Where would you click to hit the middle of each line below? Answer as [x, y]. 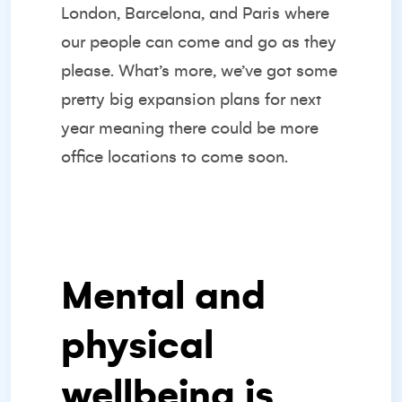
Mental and [163, 296]
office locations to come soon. [175, 157]
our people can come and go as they [199, 42]
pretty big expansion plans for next [191, 100]
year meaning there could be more [190, 128]
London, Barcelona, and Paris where [195, 13]
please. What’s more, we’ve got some [199, 71]
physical [137, 345]
